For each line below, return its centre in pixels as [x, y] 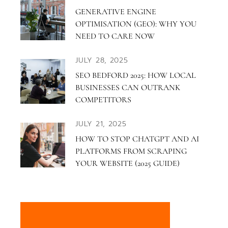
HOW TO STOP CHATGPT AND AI [137, 139]
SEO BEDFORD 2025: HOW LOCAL [136, 75]
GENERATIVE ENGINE [116, 11]
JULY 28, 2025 [102, 60]
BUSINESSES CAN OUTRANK [128, 87]
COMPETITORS [104, 99]
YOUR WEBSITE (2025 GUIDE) [128, 163]
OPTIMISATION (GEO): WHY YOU [136, 24]
